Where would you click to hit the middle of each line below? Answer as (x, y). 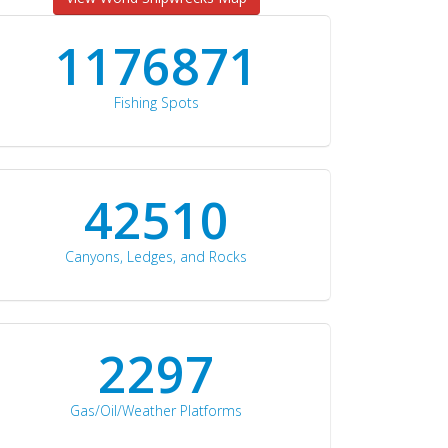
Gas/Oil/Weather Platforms (156, 410)
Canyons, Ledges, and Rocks (156, 256)
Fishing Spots (156, 102)
